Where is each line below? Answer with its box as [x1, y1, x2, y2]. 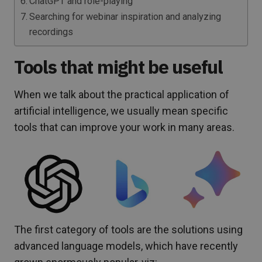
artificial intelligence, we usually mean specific [14, 105, 228, 117]
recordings [29, 26, 74, 37]
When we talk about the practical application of [14, 88, 229, 101]
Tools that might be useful [14, 54, 223, 79]
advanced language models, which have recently [14, 240, 238, 253]
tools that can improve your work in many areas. [14, 121, 235, 133]
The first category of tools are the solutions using [14, 223, 243, 236]
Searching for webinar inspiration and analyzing [29, 11, 222, 22]
